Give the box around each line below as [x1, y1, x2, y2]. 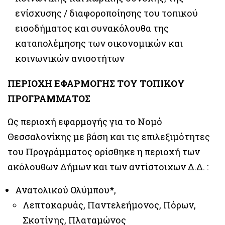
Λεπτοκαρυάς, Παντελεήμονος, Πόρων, [23, 199, 196, 211]
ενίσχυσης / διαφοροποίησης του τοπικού [15, 7, 198, 19]
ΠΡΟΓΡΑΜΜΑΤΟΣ [8, 92, 90, 104]
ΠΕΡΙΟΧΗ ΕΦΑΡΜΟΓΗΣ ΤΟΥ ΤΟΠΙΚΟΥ [8, 77, 185, 89]
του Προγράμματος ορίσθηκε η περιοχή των [8, 146, 200, 158]
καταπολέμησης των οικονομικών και [15, 37, 183, 49]
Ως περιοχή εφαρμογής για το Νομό [8, 116, 162, 128]
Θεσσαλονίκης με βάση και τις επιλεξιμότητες [8, 131, 210, 143]
